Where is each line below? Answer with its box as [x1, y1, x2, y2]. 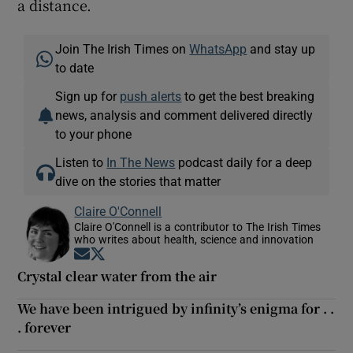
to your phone [55, 127, 132, 140]
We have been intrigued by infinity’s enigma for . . [17, 299, 335, 318]
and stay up [247, 42, 316, 55]
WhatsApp [189, 42, 247, 55]
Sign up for [55, 89, 121, 102]
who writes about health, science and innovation [74, 233, 314, 245]
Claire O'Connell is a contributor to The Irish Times [74, 221, 321, 232]
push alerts [120, 89, 182, 102]
